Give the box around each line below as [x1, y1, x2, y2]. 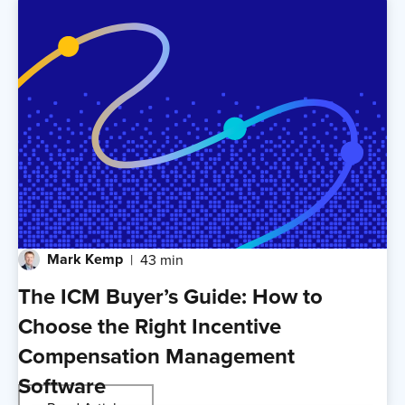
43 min [140, 249, 184, 269]
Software [18, 369, 106, 401]
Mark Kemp [47, 248, 123, 269]
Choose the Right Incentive [18, 309, 281, 342]
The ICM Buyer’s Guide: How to [18, 279, 323, 312]
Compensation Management [18, 339, 295, 372]
